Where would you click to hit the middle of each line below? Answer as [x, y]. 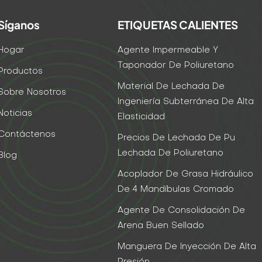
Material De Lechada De [171, 86]
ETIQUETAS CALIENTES [178, 24]
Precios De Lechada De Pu [177, 138]
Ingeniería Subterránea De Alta [186, 101]
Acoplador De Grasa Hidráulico [186, 174]
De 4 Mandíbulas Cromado [176, 189]
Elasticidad [142, 117]
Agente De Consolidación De [182, 210]
